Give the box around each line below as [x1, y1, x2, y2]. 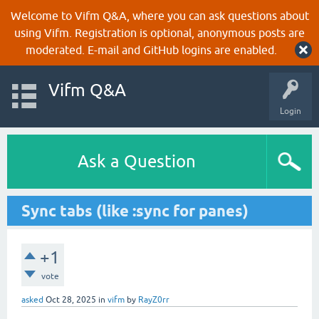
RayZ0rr [138, 295, 169, 305]
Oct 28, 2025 [46, 295, 96, 305]
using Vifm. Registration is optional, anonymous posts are [14, 26, 305, 39]
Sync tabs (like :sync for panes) [21, 202, 249, 220]
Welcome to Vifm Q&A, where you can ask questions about [10, 9, 309, 22]
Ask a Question [78, 152, 196, 171]
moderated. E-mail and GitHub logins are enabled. [25, 43, 277, 56]
